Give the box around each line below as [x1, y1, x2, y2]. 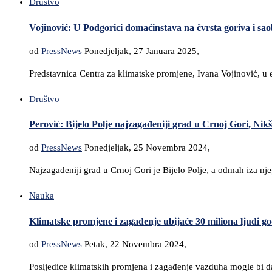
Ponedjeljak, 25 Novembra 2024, [84, 143, 210, 153]
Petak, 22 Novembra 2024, [84, 239, 186, 250]
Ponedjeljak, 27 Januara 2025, [84, 46, 199, 56]
